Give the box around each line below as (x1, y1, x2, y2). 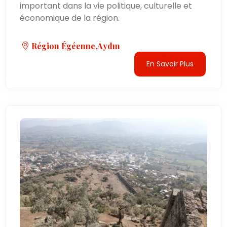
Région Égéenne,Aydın (29, 40, 121, 51)
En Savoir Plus (146, 58, 194, 69)
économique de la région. (20, 12, 120, 24)
